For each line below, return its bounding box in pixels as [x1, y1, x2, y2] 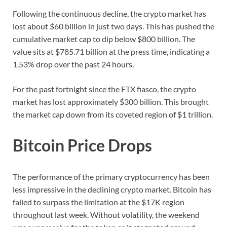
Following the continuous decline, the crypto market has [13, 8, 206, 18]
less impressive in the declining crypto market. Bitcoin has [13, 184, 211, 195]
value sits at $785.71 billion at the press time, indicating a [13, 46, 210, 56]
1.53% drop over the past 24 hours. [13, 59, 134, 69]
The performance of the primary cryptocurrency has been [13, 172, 210, 182]
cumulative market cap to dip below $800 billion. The [13, 33, 195, 44]
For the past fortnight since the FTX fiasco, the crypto [13, 84, 196, 94]
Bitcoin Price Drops [13, 135, 152, 156]
